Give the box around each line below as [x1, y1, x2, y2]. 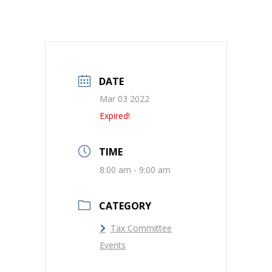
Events [100, 239, 126, 251]
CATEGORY [99, 199, 151, 212]
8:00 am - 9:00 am [100, 163, 171, 175]
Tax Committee [110, 222, 172, 234]
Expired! [100, 109, 130, 121]
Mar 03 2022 [100, 92, 149, 104]
